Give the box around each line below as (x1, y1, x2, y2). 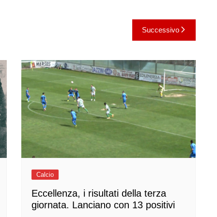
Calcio (36, 171, 54, 178)
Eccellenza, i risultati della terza (31, 188, 166, 199)
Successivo (142, 25, 179, 34)
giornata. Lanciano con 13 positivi (31, 200, 175, 210)
